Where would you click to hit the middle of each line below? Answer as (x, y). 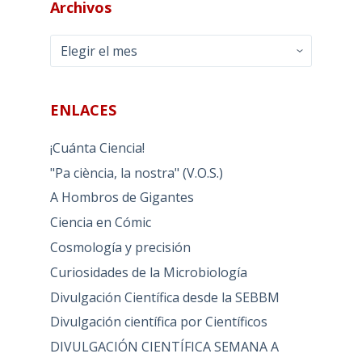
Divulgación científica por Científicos (158, 322)
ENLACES (83, 109)
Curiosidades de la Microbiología (148, 272)
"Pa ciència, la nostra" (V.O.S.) (136, 173)
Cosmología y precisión (120, 247)
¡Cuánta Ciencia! (97, 147)
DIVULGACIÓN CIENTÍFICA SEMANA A (164, 347)
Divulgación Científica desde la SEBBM (164, 297)
